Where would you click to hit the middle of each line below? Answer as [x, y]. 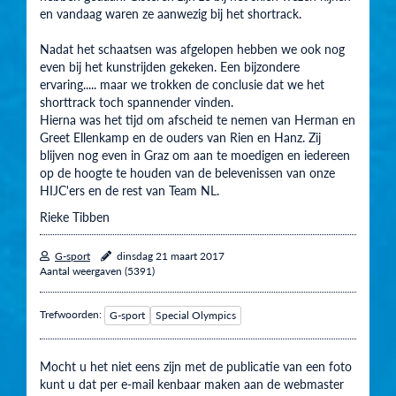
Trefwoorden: [72, 315]
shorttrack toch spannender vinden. [137, 102]
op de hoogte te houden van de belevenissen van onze [187, 173]
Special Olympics [196, 316]
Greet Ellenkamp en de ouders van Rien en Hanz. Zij [180, 137]
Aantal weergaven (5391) [97, 271]
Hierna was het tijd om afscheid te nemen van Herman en [198, 120]
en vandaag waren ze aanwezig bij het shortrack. [171, 14]
